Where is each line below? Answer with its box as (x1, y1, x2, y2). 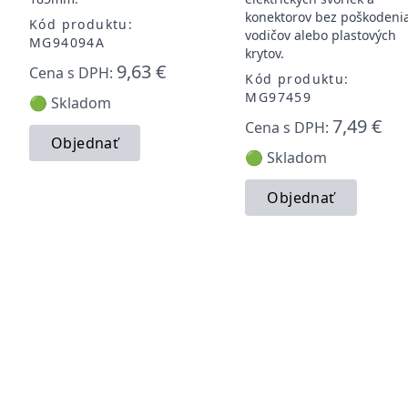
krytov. (245, 44, 285, 62)
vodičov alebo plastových (245, 25, 397, 44)
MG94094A (29, 33, 106, 51)
